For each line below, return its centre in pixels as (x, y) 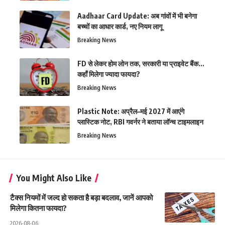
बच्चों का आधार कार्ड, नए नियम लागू (120, 27)
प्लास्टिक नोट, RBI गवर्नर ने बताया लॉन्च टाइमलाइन (140, 122)
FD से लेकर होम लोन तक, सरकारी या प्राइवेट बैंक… (141, 64)
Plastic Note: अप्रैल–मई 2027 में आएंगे (131, 111)
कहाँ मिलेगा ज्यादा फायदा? (109, 74)
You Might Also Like (54, 178)
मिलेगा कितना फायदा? (38, 208)
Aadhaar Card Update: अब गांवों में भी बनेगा (137, 16)
